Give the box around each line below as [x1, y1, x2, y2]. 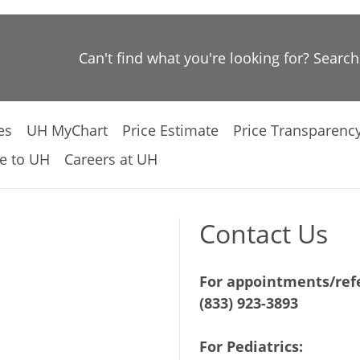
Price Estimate [122, 120, 219, 140]
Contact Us [199, 216, 328, 251]
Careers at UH [64, 149, 157, 169]
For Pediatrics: [199, 337, 303, 356]
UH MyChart [27, 120, 108, 140]
